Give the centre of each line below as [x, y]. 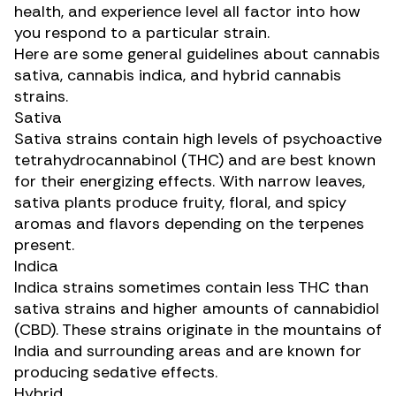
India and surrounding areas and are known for [188, 351]
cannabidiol [336, 308]
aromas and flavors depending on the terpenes [189, 224]
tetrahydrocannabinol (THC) [119, 160]
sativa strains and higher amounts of [154, 308]
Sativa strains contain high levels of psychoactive [198, 139]
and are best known [300, 160]
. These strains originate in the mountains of [219, 330]
